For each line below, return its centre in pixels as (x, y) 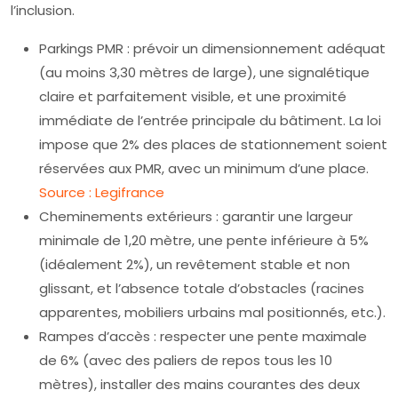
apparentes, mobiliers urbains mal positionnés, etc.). (212, 312)
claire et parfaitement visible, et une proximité (193, 96)
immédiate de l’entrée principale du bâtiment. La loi (210, 120)
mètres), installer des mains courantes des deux (199, 384)
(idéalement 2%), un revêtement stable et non (195, 264)
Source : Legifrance (102, 192)
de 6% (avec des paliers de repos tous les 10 (186, 360)
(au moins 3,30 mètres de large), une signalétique (204, 72)
